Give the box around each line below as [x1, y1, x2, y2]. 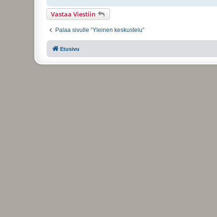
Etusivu [60, 46, 79, 52]
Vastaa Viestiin [51, 9, 95, 18]
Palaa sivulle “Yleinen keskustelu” [55, 26, 144, 33]
